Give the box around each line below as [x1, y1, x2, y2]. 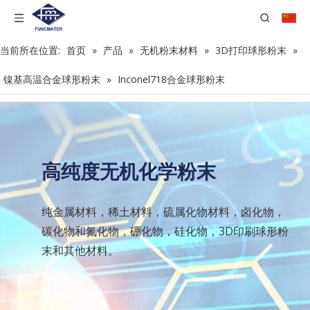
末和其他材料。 [42, 243, 119, 258]
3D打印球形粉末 [215, 44, 286, 57]
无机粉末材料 [140, 44, 198, 57]
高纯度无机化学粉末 [42, 158, 216, 184]
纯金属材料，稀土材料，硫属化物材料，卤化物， [42, 204, 285, 219]
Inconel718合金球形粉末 [118, 73, 225, 86]
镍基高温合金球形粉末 [3, 73, 100, 86]
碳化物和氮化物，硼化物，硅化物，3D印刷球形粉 [42, 224, 289, 239]
